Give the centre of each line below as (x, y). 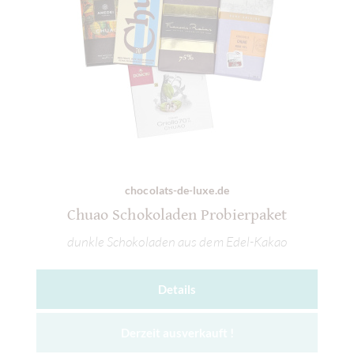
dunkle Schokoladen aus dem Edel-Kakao (177, 241)
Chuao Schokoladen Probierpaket (177, 215)
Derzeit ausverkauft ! (177, 333)
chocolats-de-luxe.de (177, 190)
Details (177, 290)
